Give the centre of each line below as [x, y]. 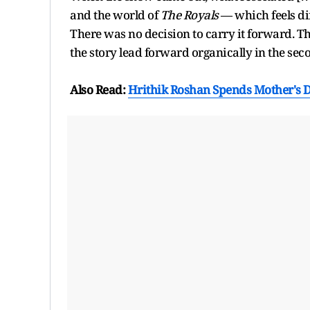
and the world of [114, 15]
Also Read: [99, 89]
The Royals [188, 15]
